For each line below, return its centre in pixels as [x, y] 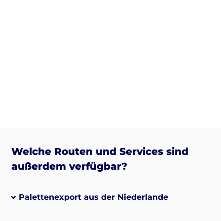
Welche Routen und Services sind [100, 151]
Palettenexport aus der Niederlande [93, 197]
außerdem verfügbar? [69, 166]
